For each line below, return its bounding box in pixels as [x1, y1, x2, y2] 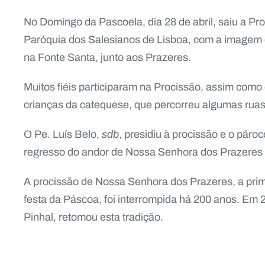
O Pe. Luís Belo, [24, 127, 102, 142]
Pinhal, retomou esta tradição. [24, 209, 163, 225]
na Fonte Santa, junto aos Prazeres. [24, 50, 191, 65]
